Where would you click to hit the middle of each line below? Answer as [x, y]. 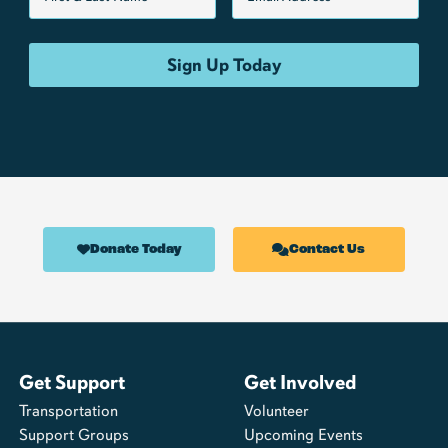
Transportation [69, 410]
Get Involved [300, 382]
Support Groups [74, 434]
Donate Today [135, 249]
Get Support [72, 382]
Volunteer [277, 410]
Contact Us [326, 249]
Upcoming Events [304, 434]
